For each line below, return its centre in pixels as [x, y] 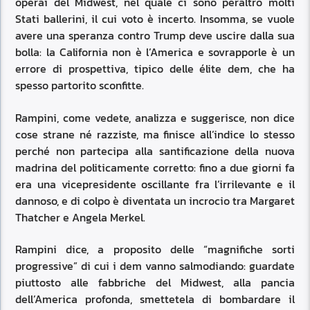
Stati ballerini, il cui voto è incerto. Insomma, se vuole [155, 19]
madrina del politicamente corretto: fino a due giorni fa [155, 167]
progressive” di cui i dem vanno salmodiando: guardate [155, 266]
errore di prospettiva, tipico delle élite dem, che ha [155, 69]
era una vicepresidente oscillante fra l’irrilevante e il [155, 184]
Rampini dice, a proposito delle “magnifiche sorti [155, 249]
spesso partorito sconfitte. [80, 85]
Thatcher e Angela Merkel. [81, 217]
